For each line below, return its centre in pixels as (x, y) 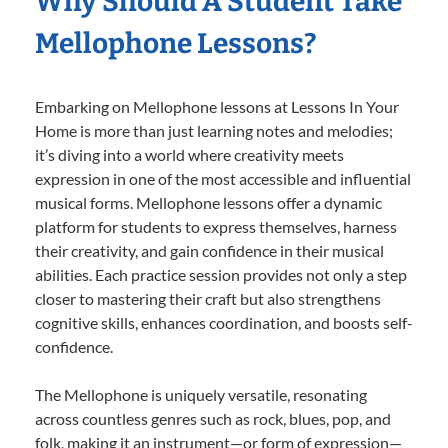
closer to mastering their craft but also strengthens (208, 299)
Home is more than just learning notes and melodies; (214, 131)
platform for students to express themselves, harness (216, 227)
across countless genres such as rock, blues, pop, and (213, 419)
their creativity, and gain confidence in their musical (209, 251)
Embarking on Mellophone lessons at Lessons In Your (217, 107)
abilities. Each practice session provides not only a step (221, 275)
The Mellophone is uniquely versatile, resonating (201, 395)
